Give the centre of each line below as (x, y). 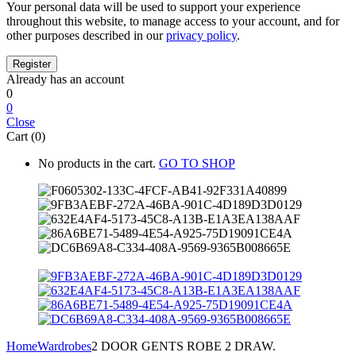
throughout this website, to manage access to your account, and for (173, 21)
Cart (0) (26, 136)
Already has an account (65, 79)
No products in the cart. (97, 163)
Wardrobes (64, 346)
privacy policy (201, 35)
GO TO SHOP (197, 163)
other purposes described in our (86, 35)
